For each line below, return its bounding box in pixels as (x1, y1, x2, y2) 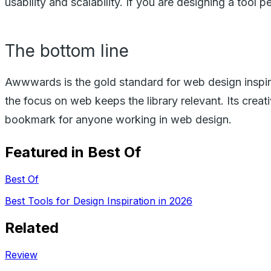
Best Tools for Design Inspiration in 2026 (5, 194, 192, 207)
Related (5, 218, 59, 237)
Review (5, 248, 38, 261)
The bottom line (5, 40, 129, 61)
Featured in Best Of (5, 143, 141, 161)
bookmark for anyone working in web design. (5, 113, 232, 126)
